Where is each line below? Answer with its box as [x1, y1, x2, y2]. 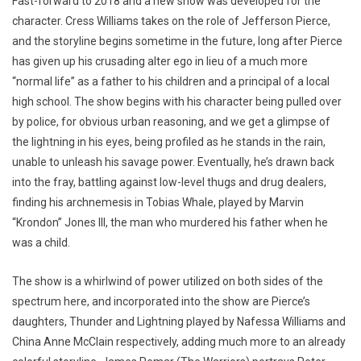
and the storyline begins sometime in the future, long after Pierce [12, 35, 342, 48]
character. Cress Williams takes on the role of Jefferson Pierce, [12, 15, 330, 28]
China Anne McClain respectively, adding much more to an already [12, 335, 346, 349]
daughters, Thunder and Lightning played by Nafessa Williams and [12, 315, 346, 329]
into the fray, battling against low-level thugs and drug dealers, [12, 176, 326, 189]
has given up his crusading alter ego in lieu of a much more [12, 55, 308, 68]
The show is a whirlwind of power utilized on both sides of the [12, 275, 323, 288]
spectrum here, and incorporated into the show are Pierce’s [12, 295, 310, 309]
